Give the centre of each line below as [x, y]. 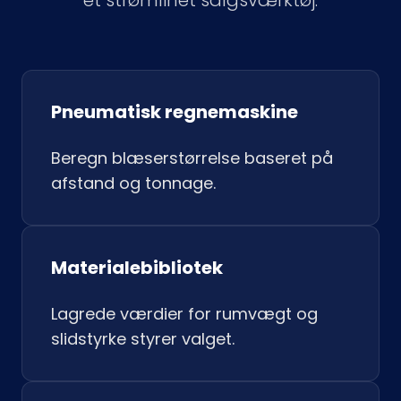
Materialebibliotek [137, 268]
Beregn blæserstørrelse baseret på [192, 158]
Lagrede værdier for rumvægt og [184, 314]
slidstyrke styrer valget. [143, 339]
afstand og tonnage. [133, 183]
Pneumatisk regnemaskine [175, 112]
